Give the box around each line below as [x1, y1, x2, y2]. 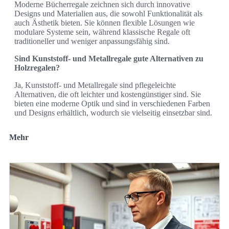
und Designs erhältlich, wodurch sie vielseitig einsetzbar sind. [14, 108, 212, 117]
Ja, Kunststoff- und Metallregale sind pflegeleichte [14, 80, 176, 89]
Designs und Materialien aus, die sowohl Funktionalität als [14, 9, 202, 18]
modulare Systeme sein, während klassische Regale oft [14, 27, 190, 36]
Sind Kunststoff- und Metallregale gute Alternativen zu [14, 54, 203, 63]
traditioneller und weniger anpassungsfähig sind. [14, 36, 170, 45]
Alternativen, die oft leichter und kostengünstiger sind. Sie [14, 89, 201, 99]
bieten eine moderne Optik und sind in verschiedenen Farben [14, 99, 210, 108]
